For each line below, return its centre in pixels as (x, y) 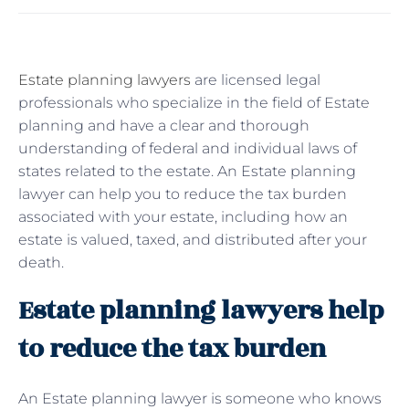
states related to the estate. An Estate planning (187, 171)
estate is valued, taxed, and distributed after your (193, 239)
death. (41, 262)
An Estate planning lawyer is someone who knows (200, 398)
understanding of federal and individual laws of (188, 148)
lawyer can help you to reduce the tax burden (183, 194)
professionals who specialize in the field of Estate (194, 102)
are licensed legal (256, 79)
